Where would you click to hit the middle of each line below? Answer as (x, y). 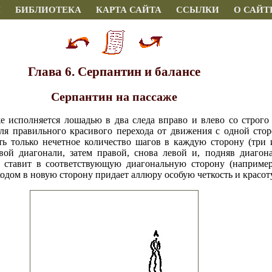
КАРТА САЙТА (129, 10)
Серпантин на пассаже (114, 96)
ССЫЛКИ (198, 10)
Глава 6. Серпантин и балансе (114, 71)
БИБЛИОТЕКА (48, 10)
